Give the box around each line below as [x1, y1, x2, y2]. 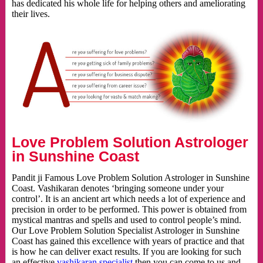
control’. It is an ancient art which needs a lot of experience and [11, 194, 245, 204]
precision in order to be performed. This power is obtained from [11, 204, 247, 215]
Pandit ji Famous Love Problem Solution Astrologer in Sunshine [11, 173, 249, 183]
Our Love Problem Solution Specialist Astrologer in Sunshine [11, 225, 240, 236]
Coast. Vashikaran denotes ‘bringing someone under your [11, 183, 224, 194]
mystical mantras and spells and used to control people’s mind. [11, 215, 241, 225]
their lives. [11, 9, 50, 19]
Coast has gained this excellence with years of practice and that [11, 236, 244, 247]
